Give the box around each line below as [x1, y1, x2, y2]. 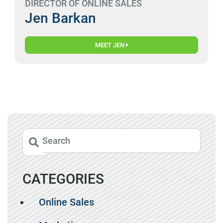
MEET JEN [95, 41, 126, 49]
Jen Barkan [25, 10, 96, 26]
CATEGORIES [22, 171, 104, 187]
